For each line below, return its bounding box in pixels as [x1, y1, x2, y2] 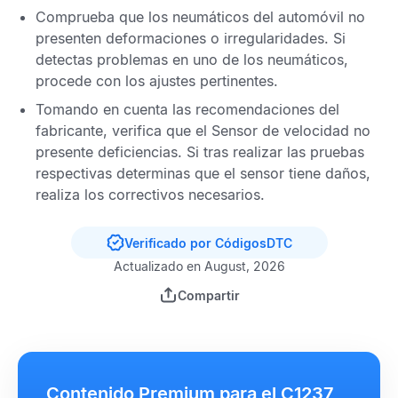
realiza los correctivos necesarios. [36, 186, 265, 203]
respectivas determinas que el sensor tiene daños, [36, 164, 370, 182]
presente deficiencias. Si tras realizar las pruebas [36, 143, 364, 161]
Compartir [177, 287, 240, 303]
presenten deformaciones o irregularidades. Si [36, 29, 346, 47]
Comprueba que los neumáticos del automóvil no [36, 8, 365, 26]
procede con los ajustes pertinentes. [36, 72, 278, 90]
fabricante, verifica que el [36, 122, 211, 139]
